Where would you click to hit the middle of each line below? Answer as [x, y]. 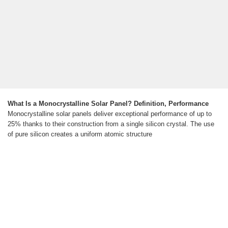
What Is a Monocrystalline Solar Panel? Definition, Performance [108, 104]
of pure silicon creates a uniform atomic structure [80, 134]
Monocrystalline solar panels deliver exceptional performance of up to [110, 114]
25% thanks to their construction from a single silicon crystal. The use [111, 124]
